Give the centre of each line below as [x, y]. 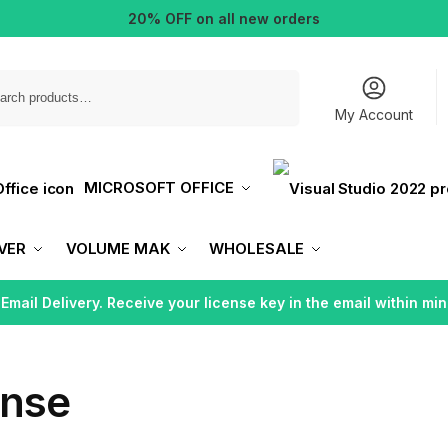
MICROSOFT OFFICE [159, 187]
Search [272, 78]
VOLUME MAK [117, 248]
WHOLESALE [257, 248]
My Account [374, 114]
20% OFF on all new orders [224, 18]
